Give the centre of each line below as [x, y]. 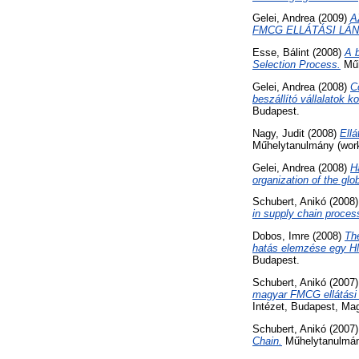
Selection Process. [296, 65]
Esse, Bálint [281, 53]
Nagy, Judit [278, 133]
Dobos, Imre [281, 236]
